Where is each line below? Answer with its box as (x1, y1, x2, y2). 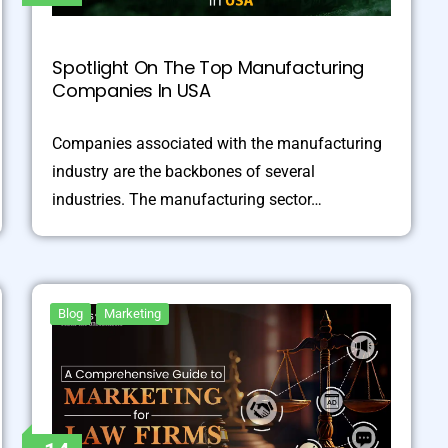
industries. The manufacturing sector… (52, 189, 323, 209)
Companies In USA (52, 77, 211, 103)
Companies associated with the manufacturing (52, 133, 383, 153)
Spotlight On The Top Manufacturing (52, 54, 365, 80)
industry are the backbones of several (52, 161, 316, 181)
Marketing (104, 305, 162, 321)
